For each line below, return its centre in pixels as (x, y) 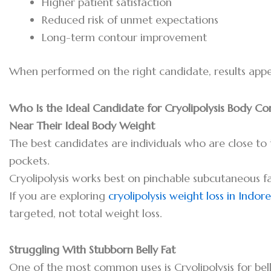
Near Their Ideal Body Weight (82, 125)
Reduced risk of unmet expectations (130, 20)
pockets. (29, 160)
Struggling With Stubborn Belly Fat (92, 250)
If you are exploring (59, 195)
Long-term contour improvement (124, 38)
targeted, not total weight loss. (86, 213)
